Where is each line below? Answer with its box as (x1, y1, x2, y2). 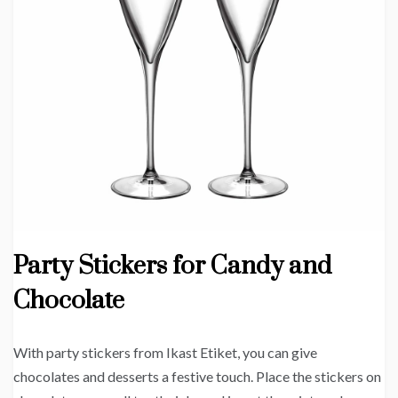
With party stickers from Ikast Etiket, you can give (13, 343, 317, 361)
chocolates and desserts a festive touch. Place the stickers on (13, 367, 381, 385)
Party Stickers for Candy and (13, 250, 331, 282)
